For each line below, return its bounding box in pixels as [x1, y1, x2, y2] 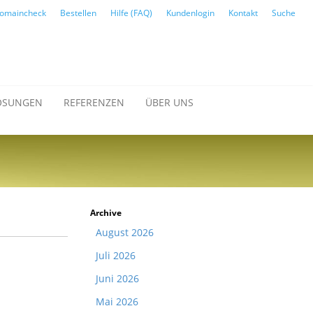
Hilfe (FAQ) [110, 7, 152, 19]
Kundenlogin [166, 7, 214, 19]
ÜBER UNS [145, 96, 194, 109]
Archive [90, 207, 122, 219]
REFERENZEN [64, 96, 124, 109]
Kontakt [228, 7, 258, 19]
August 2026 [96, 226, 154, 239]
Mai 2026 [96, 295, 138, 308]
